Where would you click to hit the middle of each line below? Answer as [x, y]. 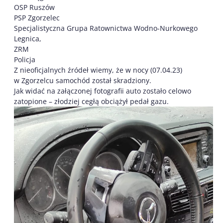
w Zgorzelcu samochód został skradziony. [83, 81]
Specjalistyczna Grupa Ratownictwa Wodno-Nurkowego [106, 28]
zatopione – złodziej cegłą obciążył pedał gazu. [91, 102]
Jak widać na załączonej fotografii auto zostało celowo [103, 91]
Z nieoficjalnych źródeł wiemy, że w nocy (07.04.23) [98, 70]
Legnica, [28, 39]
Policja [25, 60]
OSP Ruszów [34, 7]
